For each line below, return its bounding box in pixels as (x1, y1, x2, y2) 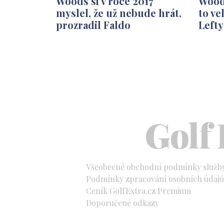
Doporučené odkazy (86, 197, 159, 208)
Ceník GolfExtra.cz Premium (86, 185, 191, 196)
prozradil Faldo (56, 17, 130, 31)
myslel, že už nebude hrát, (56, 5, 181, 19)
